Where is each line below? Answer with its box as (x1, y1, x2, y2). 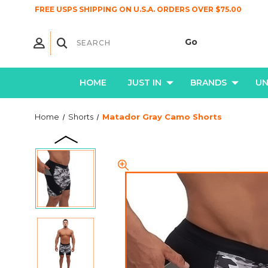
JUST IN (127, 77, 162, 88)
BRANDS (190, 77, 227, 88)
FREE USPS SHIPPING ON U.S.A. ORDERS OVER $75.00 (35, 5, 242, 14)
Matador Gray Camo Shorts (102, 112, 222, 121)
